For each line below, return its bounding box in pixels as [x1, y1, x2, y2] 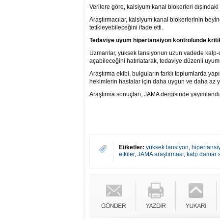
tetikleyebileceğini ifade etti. [89, 24, 163, 31]
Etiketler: [119, 144, 144, 151]
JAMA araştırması [137, 151, 184, 158]
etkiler [119, 151, 135, 158]
